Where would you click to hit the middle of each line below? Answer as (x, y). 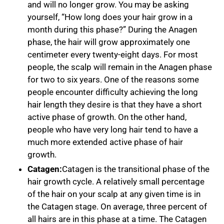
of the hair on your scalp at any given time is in (114, 194)
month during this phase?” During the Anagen (112, 29)
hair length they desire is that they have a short (115, 104)
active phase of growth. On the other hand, (107, 117)
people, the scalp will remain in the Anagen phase (120, 67)
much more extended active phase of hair (105, 142)
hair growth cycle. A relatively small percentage (116, 182)
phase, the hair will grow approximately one (109, 42)
